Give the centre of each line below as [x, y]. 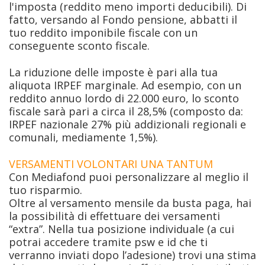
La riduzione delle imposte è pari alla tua [113, 72]
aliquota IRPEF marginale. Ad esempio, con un [125, 85]
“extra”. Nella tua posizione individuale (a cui [122, 229]
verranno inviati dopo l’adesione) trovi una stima [132, 255]
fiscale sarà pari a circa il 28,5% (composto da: [126, 112]
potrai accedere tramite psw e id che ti [108, 242]
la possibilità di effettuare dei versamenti [114, 216]
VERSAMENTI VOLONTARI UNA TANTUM [111, 164]
